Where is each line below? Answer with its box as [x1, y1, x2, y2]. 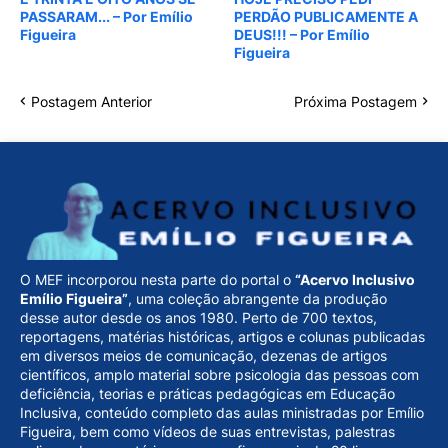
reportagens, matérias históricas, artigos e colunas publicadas [20, 328, 425, 346]
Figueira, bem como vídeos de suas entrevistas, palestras [20, 423, 395, 441]
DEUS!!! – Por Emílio [234, 25, 370, 43]
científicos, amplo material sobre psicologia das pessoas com [20, 366, 419, 384]
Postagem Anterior [31, 92, 152, 110]
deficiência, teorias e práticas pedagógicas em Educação [20, 385, 395, 403]
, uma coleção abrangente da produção [128, 290, 387, 308]
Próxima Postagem [294, 92, 417, 110]
